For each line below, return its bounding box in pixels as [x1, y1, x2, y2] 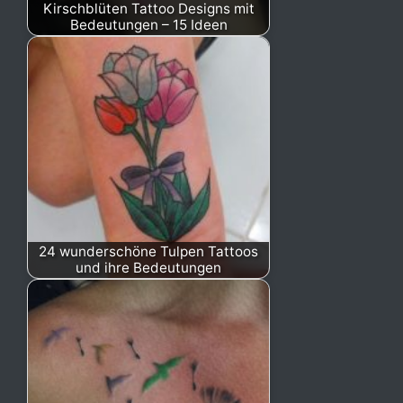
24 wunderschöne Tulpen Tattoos [39, 242, 258, 260]
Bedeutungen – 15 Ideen [69, 15, 228, 33]
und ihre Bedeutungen [76, 258, 221, 276]
